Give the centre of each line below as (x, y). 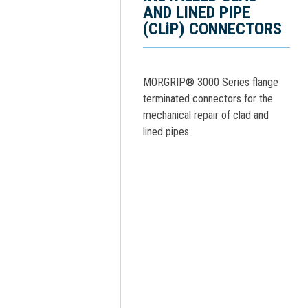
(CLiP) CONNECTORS (212, 29)
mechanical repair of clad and (206, 115)
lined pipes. (167, 132)
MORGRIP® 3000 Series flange (211, 82)
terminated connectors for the (208, 99)
